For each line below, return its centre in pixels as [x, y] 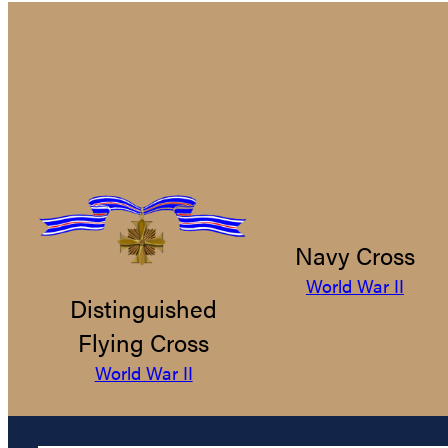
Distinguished [144, 308]
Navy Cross [354, 255]
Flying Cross [144, 342]
